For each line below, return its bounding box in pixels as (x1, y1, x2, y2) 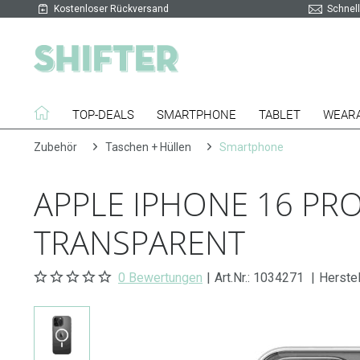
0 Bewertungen (118, 270, 202, 285)
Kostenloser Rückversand (54, 3, 169, 14)
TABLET (259, 108, 301, 122)
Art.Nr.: (215, 270, 253, 285)
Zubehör (34, 141, 77, 153)
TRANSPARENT (34, 220, 245, 264)
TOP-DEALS (72, 108, 134, 122)
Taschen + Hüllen (105, 141, 191, 153)
